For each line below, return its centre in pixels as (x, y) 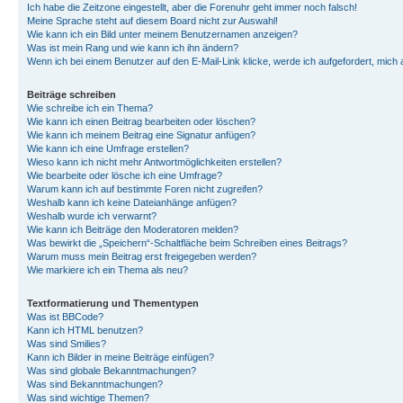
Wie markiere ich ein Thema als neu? (107, 269)
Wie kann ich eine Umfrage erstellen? (108, 148)
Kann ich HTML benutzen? (85, 330)
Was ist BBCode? (65, 316)
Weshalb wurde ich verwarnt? (92, 215)
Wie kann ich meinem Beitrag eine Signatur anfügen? (141, 134)
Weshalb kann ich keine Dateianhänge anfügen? (132, 202)
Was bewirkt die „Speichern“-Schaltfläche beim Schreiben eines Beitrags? (187, 242)
